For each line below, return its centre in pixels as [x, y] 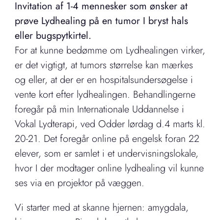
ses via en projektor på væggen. [80, 183]
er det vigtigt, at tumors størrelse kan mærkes [104, 65]
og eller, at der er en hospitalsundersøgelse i [104, 80]
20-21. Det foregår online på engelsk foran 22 [107, 138]
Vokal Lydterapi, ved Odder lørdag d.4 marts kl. [110, 124]
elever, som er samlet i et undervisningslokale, [107, 153]
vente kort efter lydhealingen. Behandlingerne [105, 94]
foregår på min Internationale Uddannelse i [99, 109]
